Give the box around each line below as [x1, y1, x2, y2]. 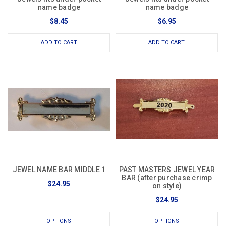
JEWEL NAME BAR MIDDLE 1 [12, 165, 106, 174]
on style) [152, 182, 182, 190]
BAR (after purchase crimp [122, 174, 212, 182]
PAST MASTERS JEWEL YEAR [119, 165, 215, 174]
